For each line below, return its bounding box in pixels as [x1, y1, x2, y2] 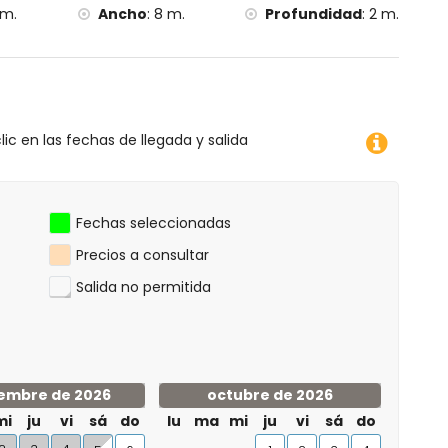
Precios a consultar [76, 245, 209, 265]
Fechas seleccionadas [76, 213, 231, 233]
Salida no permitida [76, 277, 211, 297]
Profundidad [264, 4, 362, 24]
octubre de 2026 [207, 385, 333, 405]
